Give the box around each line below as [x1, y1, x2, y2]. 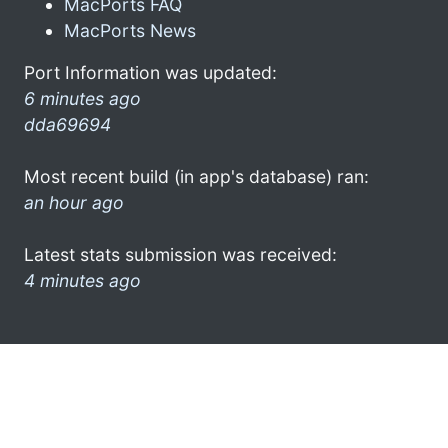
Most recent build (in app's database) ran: [24, 165, 369, 187]
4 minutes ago [24, 269, 141, 291]
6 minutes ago [24, 87, 141, 109]
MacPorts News [64, 19, 196, 41]
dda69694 [24, 113, 111, 135]
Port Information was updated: [24, 61, 277, 83]
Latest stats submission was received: [24, 243, 337, 265]
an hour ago [24, 191, 124, 213]
